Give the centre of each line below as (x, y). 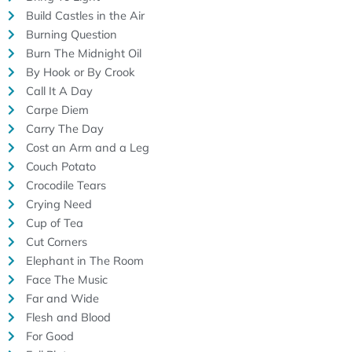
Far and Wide (62, 298)
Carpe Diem (57, 109)
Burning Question (71, 34)
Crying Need (59, 203)
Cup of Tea (54, 222)
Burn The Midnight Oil (83, 53)
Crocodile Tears (66, 185)
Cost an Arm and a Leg (87, 147)
